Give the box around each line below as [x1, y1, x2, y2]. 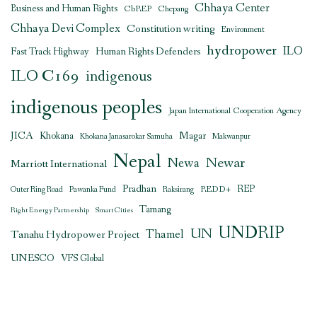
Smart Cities [96, 204, 133, 215]
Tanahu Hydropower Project [11, 227, 139, 242]
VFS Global [61, 252, 104, 265]
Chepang [158, 2, 188, 15]
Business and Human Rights [11, 2, 117, 15]
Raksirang [163, 183, 194, 195]
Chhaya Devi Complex [11, 21, 120, 37]
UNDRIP [219, 221, 284, 244]
